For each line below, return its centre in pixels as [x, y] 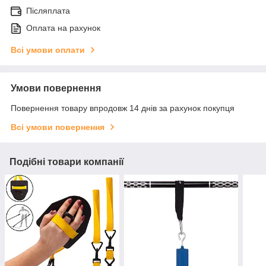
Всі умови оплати [48, 50]
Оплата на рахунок [63, 28]
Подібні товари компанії [67, 161]
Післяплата [48, 10]
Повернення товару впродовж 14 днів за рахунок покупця [123, 108]
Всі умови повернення [58, 127]
